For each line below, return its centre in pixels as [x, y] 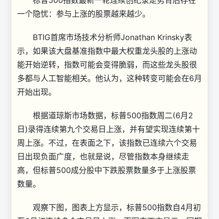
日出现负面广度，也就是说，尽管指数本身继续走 [103, 156]
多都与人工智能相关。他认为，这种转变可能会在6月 [109, 78]
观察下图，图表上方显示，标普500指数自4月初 [109, 207]
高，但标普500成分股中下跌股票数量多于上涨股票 [107, 170]
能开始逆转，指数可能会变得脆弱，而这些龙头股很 [107, 65]
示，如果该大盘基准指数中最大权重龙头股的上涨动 [107, 51]
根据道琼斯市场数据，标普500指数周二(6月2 [105, 115]
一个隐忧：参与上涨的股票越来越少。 [84, 14]
